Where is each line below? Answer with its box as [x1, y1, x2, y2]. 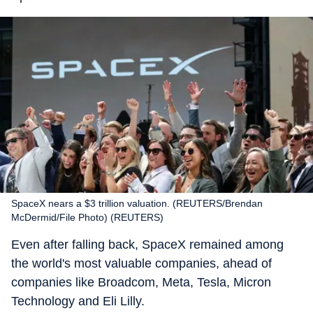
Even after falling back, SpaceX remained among [11, 238, 284, 252]
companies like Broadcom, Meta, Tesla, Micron [11, 275, 271, 289]
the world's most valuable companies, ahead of [11, 256, 272, 270]
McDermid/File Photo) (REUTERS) [11, 212, 163, 223]
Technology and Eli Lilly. [11, 294, 145, 308]
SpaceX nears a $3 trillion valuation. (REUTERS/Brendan [11, 198, 263, 209]
